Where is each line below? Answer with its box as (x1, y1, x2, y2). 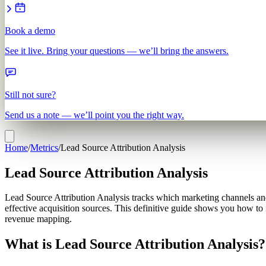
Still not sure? (5, 89, 56, 100)
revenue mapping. (5, 214, 72, 224)
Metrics (30, 142, 58, 153)
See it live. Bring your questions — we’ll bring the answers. (5, 45, 229, 56)
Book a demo (5, 25, 55, 36)
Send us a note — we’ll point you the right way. (5, 109, 184, 120)
